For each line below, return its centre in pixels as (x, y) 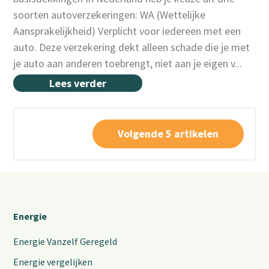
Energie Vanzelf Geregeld (65, 241)
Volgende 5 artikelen (168, 134)
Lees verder (78, 83)
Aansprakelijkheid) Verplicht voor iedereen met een (127, 31)
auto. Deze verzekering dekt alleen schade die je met (132, 47)
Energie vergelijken (53, 262)
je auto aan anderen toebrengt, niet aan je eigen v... (128, 63)
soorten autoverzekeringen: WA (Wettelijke (110, 15)
